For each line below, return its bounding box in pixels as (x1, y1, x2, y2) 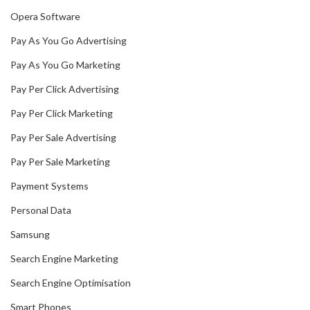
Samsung (10, 228, 50, 241)
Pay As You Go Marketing (10, 59, 120, 71)
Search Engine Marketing (10, 253, 118, 265)
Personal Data (10, 204, 71, 217)
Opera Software (10, 10, 80, 23)
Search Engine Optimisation (10, 277, 131, 289)
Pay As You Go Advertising (10, 35, 127, 47)
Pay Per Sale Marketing (10, 156, 110, 168)
